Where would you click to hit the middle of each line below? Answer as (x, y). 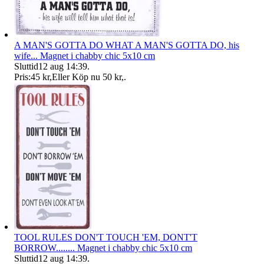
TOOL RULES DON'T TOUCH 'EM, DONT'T (106, 237)
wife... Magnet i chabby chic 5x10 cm (85, 56)
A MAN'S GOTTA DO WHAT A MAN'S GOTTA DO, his (127, 45)
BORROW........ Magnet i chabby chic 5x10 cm (103, 248)
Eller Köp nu (76, 77)
